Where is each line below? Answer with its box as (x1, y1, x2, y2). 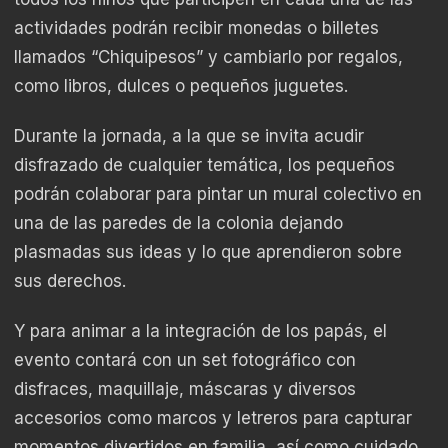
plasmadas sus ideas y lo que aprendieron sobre (14, 242, 402, 263)
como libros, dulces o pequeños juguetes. (14, 75, 348, 96)
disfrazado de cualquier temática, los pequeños (14, 155, 395, 176)
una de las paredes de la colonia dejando (14, 213, 343, 234)
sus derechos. (14, 271, 126, 292)
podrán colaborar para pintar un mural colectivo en (14, 184, 422, 205)
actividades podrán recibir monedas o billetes (14, 17, 379, 38)
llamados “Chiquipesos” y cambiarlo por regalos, (14, 46, 403, 67)
